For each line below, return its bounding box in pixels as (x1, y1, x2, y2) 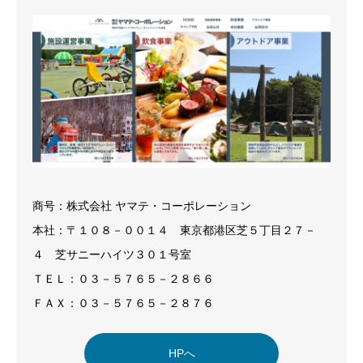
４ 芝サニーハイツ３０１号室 (32, 247, 191, 261)
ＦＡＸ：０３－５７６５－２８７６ (32, 296, 214, 310)
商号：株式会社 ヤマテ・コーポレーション (32, 199, 251, 212)
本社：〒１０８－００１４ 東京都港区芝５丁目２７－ (32, 223, 316, 237)
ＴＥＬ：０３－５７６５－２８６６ (32, 271, 214, 285)
